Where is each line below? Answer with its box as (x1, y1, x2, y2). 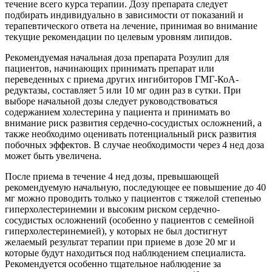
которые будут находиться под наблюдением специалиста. (5, 247, 246, 258)
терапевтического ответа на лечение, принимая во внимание (5, 20, 257, 31)
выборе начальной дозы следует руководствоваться (5, 95, 217, 106)
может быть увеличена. (5, 150, 101, 161)
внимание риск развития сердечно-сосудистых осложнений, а (5, 117, 262, 128)
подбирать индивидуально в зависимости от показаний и (5, 9, 243, 20)
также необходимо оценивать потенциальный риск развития (5, 128, 256, 139)
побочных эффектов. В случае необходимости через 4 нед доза (5, 139, 264, 150)
